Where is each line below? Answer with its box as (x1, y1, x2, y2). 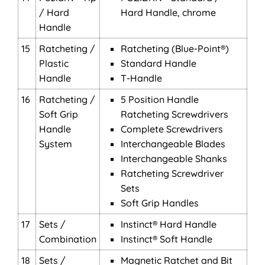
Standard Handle (121, 57, 196, 69)
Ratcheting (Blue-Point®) (121, 43, 229, 54)
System (39, 138, 72, 150)
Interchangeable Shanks (121, 153, 227, 164)
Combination (39, 233, 96, 245)
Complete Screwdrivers (121, 123, 223, 135)
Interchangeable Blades (121, 138, 225, 150)
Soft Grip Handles (121, 197, 199, 209)
